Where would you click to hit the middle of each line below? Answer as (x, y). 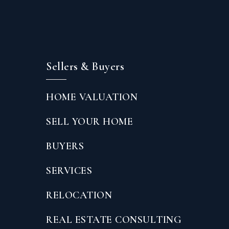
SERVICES (69, 170)
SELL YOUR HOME (89, 121)
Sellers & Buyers (85, 66)
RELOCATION (79, 195)
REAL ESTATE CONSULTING (114, 220)
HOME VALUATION (92, 97)
